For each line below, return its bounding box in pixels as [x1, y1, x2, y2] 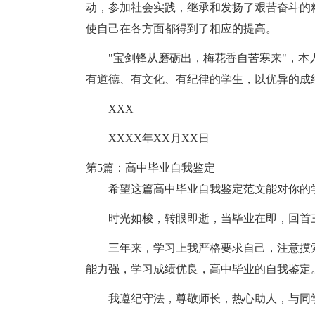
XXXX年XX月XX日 [108, 132, 210, 144]
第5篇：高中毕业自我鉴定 [86, 162, 215, 174]
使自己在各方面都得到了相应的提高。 [86, 22, 277, 34]
